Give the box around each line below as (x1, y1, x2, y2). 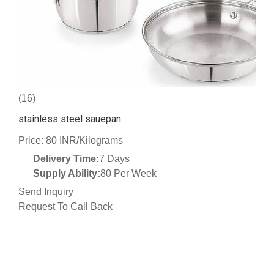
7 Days (99, 154, 130, 165)
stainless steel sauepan (18, 113, 121, 125)
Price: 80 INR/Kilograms (18, 135, 123, 146)
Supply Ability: (33, 168, 100, 179)
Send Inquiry (18, 187, 73, 198)
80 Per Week (100, 168, 157, 179)
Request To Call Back (18, 201, 113, 212)
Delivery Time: (33, 154, 99, 165)
